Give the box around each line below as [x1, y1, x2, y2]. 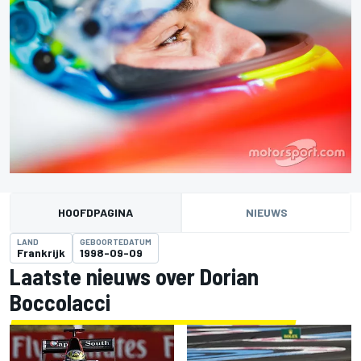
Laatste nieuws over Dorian [10, 263, 259, 291]
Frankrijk [17, 246, 65, 260]
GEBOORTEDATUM [80, 237, 151, 247]
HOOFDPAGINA [58, 205, 133, 220]
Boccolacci [10, 288, 110, 317]
